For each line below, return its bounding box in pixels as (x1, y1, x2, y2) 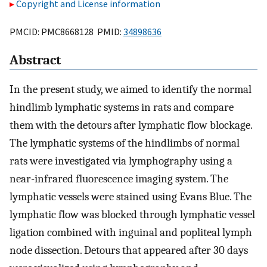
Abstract (10, 52, 61, 69)
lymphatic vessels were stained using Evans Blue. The (10, 190, 252, 204)
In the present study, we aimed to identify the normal (10, 83, 252, 97)
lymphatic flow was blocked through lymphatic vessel (10, 208, 255, 222)
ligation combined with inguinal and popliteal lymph (10, 226, 252, 240)
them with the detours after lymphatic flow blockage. (10, 119, 252, 132)
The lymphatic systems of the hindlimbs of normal (10, 136, 240, 150)
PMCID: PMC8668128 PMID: (10, 25, 123, 38)
